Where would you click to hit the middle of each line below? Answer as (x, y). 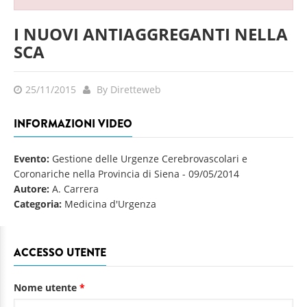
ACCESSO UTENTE (60, 253)
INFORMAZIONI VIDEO (73, 124)
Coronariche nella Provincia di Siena (97, 174)
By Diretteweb (127, 89)
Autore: (33, 189)
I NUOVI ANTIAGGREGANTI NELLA (151, 34)
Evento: (33, 159)
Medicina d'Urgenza (110, 204)
